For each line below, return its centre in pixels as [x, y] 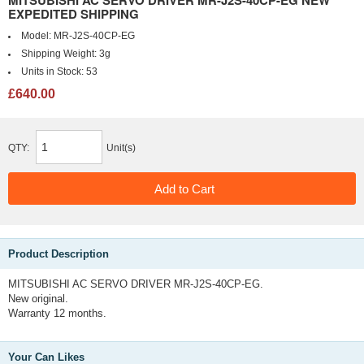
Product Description [58, 254]
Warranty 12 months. [57, 313]
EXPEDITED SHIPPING [74, 14]
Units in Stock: [53, 71]
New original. [38, 299]
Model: [37, 36]
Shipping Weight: [60, 54]
